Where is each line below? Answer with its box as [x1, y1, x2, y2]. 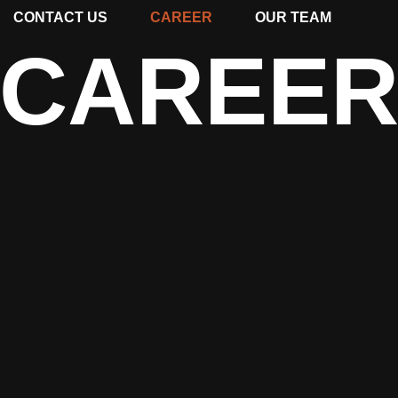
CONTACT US [13, 10, 108, 25]
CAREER [150, 10, 213, 25]
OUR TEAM [255, 10, 332, 25]
